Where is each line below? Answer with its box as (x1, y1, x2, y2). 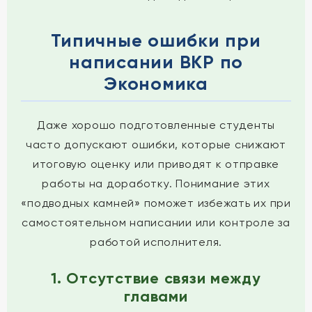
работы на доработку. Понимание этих (42, 177, 270, 190)
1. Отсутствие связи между (51, 269, 261, 288)
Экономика (104, 72, 208, 95)
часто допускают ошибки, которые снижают (25, 138, 287, 151)
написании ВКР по (69, 51, 243, 73)
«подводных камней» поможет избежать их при (21, 196, 291, 210)
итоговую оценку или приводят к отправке (32, 157, 280, 171)
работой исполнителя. (90, 235, 222, 249)
